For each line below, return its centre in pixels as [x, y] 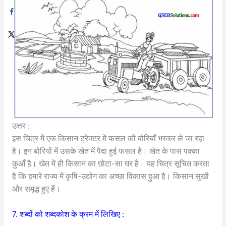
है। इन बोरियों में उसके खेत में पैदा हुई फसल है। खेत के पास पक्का [106, 151]
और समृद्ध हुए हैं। [36, 189]
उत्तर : [21, 126]
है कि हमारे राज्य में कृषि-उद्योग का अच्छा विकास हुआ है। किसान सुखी [110, 176]
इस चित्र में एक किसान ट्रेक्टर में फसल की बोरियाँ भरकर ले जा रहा [108, 138]
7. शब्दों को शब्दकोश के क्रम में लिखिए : [68, 214]
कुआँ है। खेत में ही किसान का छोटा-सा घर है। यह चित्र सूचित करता [110, 163]
